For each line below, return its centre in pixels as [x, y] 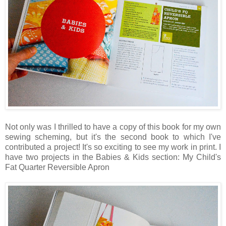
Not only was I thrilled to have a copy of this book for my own [113, 127]
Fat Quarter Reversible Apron [57, 167]
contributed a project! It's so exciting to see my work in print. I [113, 147]
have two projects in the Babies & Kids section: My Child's [113, 157]
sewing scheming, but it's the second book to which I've [113, 137]
